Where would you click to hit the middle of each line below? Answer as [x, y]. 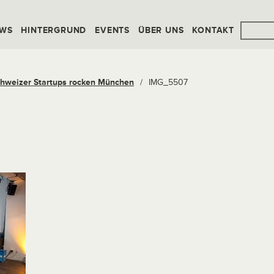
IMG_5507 [168, 82]
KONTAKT [213, 30]
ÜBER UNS [161, 30]
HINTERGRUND [54, 30]
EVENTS [113, 30]
